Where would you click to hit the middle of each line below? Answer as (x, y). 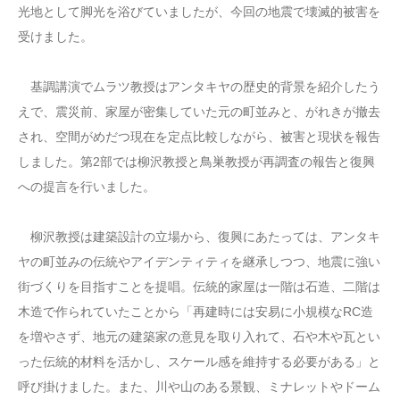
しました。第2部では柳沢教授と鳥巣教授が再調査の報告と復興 (196, 161)
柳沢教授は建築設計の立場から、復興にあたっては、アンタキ (199, 236)
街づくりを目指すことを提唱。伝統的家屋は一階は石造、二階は (199, 286)
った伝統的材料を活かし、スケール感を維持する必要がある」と (199, 361)
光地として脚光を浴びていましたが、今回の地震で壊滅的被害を (199, 11)
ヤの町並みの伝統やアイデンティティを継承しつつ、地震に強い (199, 261)
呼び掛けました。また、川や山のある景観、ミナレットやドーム (199, 386)
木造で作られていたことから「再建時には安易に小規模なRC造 (196, 311)
